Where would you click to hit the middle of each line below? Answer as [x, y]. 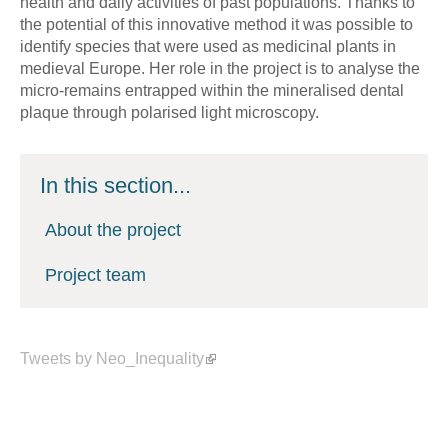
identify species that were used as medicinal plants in [208, 46]
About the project [113, 229]
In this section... [115, 185]
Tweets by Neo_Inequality [112, 358]
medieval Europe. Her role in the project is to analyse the [220, 68]
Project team [95, 274]
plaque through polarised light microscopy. [169, 112]
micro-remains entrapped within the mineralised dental [212, 90]
